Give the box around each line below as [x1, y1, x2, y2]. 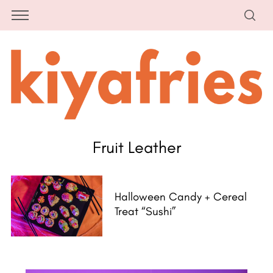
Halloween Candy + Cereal [114, 190, 247, 204]
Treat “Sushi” [114, 204, 176, 219]
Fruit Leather [92, 137, 181, 158]
